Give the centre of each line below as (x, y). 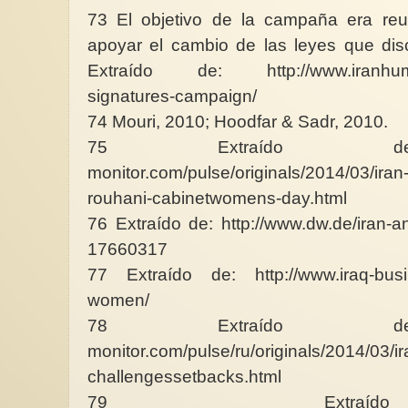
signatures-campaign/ (174, 96)
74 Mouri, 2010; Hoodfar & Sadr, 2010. (240, 121)
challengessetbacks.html (187, 376)
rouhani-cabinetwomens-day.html (219, 198)
